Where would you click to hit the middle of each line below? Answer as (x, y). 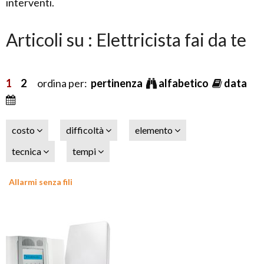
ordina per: (59, 83)
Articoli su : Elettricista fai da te (126, 39)
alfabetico (184, 83)
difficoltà (86, 130)
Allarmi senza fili (41, 182)
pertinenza (118, 83)
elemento (155, 130)
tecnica (27, 151)
